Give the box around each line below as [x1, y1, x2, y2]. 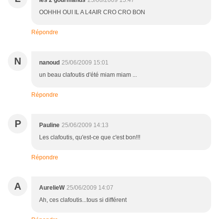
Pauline [39, 122, 60, 129]
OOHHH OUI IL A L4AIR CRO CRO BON [39, 9, 145, 16]
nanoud [39, 59, 60, 66]
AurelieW [39, 184, 65, 192]
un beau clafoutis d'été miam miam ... [39, 71, 137, 79]
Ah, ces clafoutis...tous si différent [39, 197, 127, 204]
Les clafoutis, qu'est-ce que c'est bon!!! [39, 134, 140, 141]
